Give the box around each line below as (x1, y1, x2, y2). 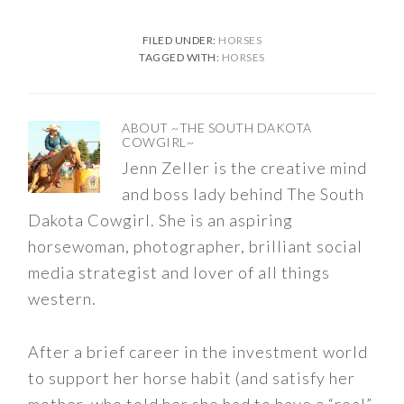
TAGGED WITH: (139, 50, 222, 65)
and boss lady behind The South (122, 184, 365, 205)
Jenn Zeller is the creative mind (122, 158, 368, 179)
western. (28, 289, 97, 309)
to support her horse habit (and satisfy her (28, 368, 356, 389)
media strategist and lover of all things (28, 262, 331, 283)
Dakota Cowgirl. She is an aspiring (28, 210, 294, 231)
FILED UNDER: (142, 33, 219, 48)
